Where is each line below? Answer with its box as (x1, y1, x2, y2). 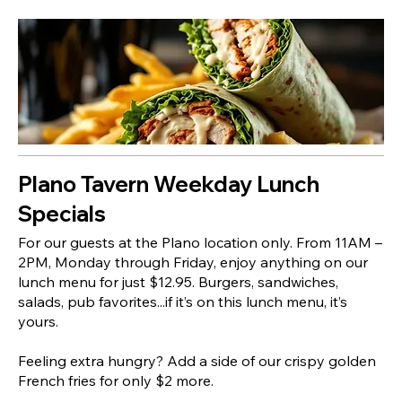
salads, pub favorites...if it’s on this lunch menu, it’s (18, 292, 347, 310)
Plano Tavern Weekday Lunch (18, 170, 319, 197)
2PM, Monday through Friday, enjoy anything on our (18, 252, 368, 271)
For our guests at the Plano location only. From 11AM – (18, 232, 382, 251)
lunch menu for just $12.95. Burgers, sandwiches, (18, 272, 338, 291)
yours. (18, 311, 58, 330)
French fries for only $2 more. (18, 371, 214, 389)
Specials (18, 199, 106, 227)
